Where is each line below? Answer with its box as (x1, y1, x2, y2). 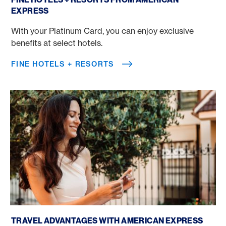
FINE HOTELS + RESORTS (11, 59, 115, 69)
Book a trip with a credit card (10, 204, 120, 214)
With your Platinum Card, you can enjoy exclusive (11, 25, 194, 36)
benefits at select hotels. (11, 37, 102, 48)
